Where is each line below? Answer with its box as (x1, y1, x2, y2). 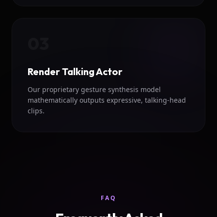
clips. (28, 106, 45, 116)
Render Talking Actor (28, 65, 123, 78)
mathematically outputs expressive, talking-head (28, 95, 186, 105)
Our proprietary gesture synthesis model (28, 85, 161, 94)
